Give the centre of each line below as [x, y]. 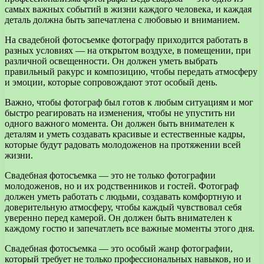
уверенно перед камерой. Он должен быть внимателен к [118, 217]
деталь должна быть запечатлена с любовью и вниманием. [122, 19]
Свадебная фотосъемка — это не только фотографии [110, 175]
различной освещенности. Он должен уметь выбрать [111, 61]
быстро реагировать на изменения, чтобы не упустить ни [120, 113]
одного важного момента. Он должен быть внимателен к [120, 123]
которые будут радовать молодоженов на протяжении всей [123, 144]
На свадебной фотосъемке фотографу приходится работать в [126, 39]
